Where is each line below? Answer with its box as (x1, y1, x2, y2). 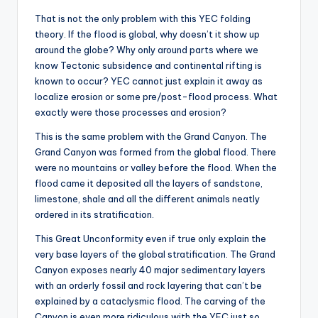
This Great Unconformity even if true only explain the (35, 232, 266, 244)
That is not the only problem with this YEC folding (35, 12, 251, 24)
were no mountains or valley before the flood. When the (35, 161, 277, 173)
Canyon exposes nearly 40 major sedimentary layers (35, 263, 265, 275)
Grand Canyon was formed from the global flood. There (35, 146, 276, 158)
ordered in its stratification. (35, 208, 156, 220)
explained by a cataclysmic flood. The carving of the (35, 295, 265, 307)
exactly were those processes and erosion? (35, 106, 226, 118)
